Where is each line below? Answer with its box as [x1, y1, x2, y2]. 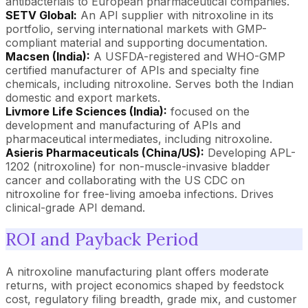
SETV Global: [5, 8, 77, 22]
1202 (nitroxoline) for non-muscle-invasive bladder [5, 159, 270, 173]
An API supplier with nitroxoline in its [77, 8, 274, 22]
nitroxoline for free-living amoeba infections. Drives [5, 186, 274, 201]
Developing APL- [204, 145, 296, 159]
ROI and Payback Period [5, 228, 199, 251]
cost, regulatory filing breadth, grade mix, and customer [5, 292, 297, 306]
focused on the [167, 104, 250, 118]
